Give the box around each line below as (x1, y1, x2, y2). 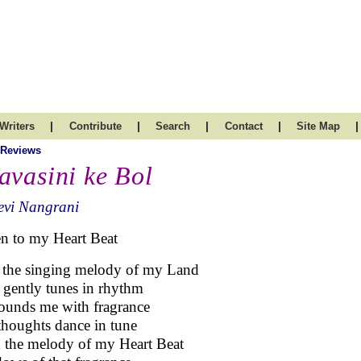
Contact (224, 120, 263, 132)
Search (156, 120, 190, 132)
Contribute (68, 120, 122, 132)
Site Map (297, 120, 340, 132)
